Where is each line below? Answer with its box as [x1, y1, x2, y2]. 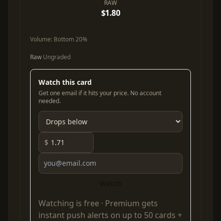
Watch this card [38, 77, 92, 87]
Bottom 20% [54, 35, 87, 44]
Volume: [30, 35, 54, 44]
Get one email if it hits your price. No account [38, 89, 161, 98]
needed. [38, 97, 61, 106]
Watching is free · [38, 198, 105, 209]
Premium [105, 198, 140, 209]
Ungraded [41, 53, 71, 62]
